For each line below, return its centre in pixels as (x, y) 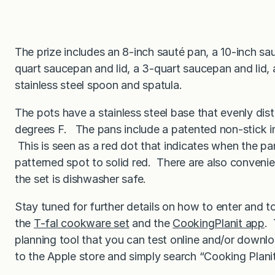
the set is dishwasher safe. (81, 179)
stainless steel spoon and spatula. (99, 85)
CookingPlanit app (219, 223)
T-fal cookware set (82, 223)
